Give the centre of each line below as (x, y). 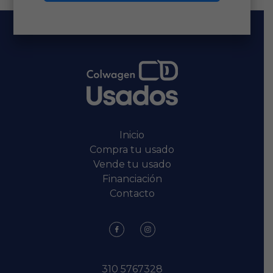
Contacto (132, 193)
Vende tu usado (132, 164)
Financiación (132, 179)
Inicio (132, 135)
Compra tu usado (132, 149)
